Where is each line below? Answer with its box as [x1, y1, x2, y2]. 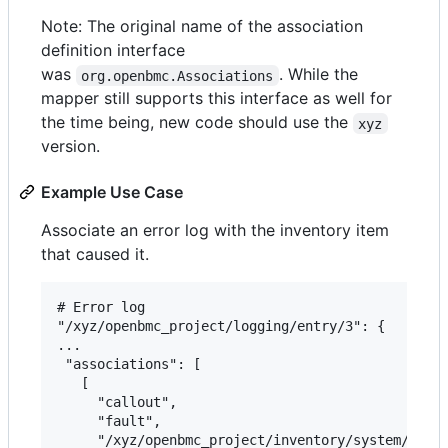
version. [41, 136, 100, 157]
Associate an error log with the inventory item [41, 220, 389, 241]
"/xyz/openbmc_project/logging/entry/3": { [57, 318, 385, 335]
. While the [278, 64, 363, 85]
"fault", [57, 413, 161, 430]
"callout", [57, 394, 177, 411]
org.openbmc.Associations [81, 67, 274, 84]
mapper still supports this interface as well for [41, 88, 392, 109]
